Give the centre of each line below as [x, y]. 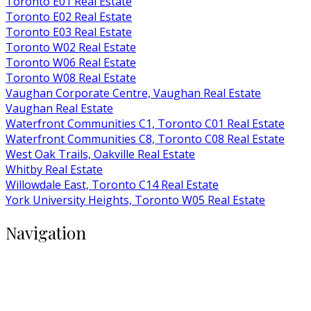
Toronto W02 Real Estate [71, 47]
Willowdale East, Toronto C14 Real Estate [112, 184]
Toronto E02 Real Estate [69, 16]
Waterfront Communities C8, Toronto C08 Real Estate [145, 138]
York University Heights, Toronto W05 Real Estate [135, 200]
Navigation [46, 232]
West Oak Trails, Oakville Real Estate [100, 154]
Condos [53, 295]
